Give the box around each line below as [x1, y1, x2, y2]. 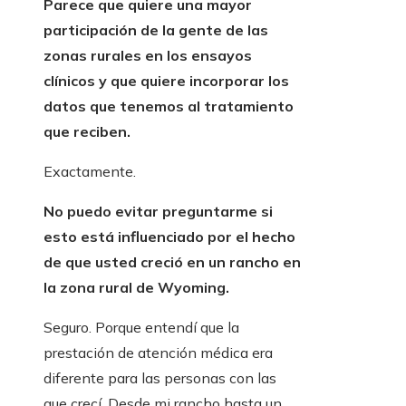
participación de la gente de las [43, 21, 268, 40]
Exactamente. [43, 162, 136, 181]
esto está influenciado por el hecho [43, 227, 295, 246]
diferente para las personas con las [43, 369, 276, 388]
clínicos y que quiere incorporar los [43, 72, 289, 91]
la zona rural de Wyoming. [43, 278, 229, 297]
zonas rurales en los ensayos [43, 46, 252, 65]
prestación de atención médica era [43, 343, 273, 362]
